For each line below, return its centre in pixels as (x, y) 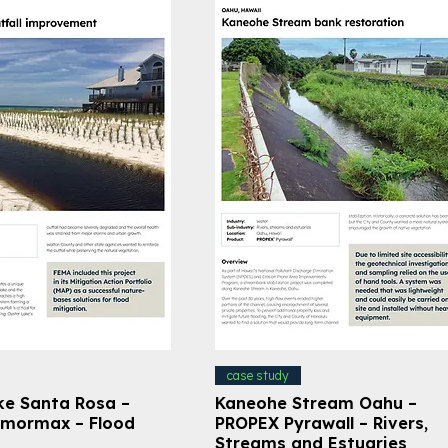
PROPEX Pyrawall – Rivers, (321, 422)
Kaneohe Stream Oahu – (315, 402)
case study (257, 375)
